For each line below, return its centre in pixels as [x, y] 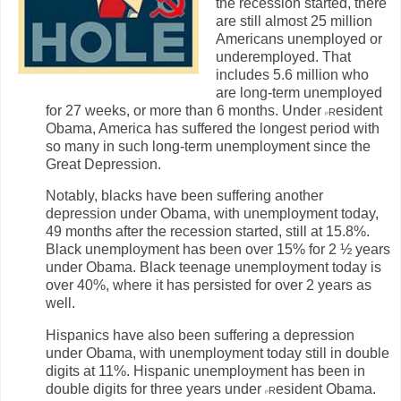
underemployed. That [283, 56]
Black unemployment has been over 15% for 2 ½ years [218, 250]
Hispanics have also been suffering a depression [200, 336]
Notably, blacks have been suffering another [184, 196]
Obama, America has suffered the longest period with [213, 128]
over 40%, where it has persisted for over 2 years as [209, 286]
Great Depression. [103, 164]
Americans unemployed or [299, 38]
